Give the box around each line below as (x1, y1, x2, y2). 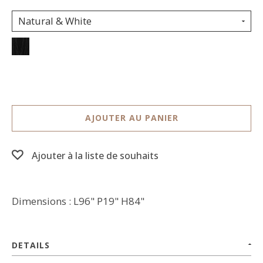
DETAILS (12, 240, 50, 251)
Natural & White (18, 14, 92, 28)
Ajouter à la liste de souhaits (32, 149, 159, 162)
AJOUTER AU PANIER (85, 112, 178, 123)
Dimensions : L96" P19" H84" (12, 194, 144, 208)
